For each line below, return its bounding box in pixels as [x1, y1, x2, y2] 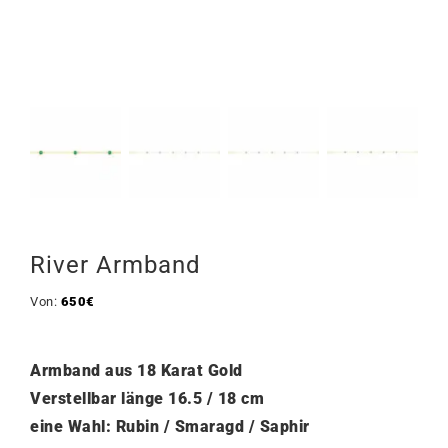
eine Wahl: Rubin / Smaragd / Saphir [30, 417, 310, 436]
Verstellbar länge [30, 389, 164, 408]
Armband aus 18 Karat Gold [30, 361, 243, 380]
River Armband [30, 251, 201, 279]
